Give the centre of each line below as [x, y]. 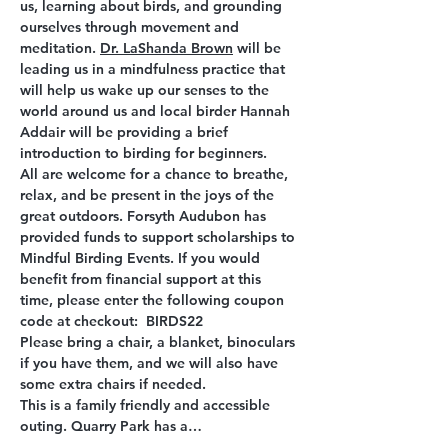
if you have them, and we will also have [151, 363]
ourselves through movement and [131, 27]
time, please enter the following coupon [154, 300]
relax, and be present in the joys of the [149, 195]
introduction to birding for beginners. [143, 153]
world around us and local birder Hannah [157, 111]
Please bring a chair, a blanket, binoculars [159, 342]
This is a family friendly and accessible [147, 405]
